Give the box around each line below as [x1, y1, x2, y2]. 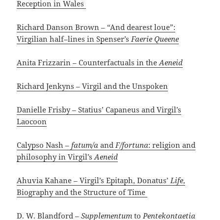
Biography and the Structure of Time [17, 187, 148, 197]
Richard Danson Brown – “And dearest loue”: [17, 22, 176, 32]
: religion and [148, 140, 196, 150]
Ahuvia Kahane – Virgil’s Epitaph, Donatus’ [17, 175, 171, 186]
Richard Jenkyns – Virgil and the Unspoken [17, 81, 168, 91]
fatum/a [71, 140, 101, 150]
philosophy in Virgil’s [17, 152, 95, 162]
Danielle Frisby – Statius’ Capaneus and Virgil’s [17, 105, 182, 115]
